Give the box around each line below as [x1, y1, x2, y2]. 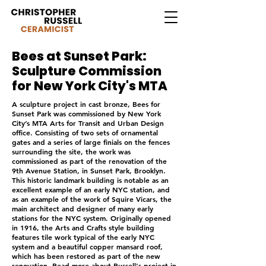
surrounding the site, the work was [12, 147, 131, 156]
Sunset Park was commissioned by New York [12, 109, 161, 118]
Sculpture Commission [12, 62, 161, 80]
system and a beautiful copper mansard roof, [12, 242, 163, 251]
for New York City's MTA [12, 77, 167, 94]
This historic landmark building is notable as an [12, 175, 169, 185]
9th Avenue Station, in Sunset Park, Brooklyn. [12, 166, 166, 175]
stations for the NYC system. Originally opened [12, 213, 171, 223]
